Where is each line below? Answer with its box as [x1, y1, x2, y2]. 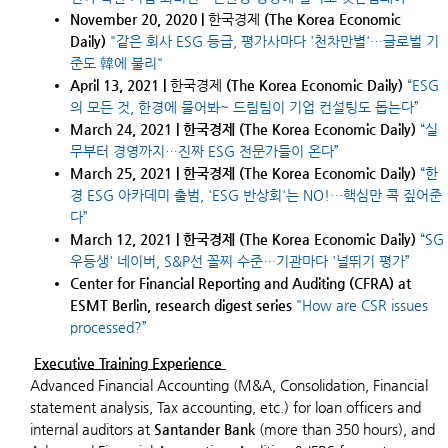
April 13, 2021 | [70, 77, 170, 93]
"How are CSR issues [296, 297, 428, 313]
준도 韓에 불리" [70, 55, 163, 71]
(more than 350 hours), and [259, 421, 435, 437]
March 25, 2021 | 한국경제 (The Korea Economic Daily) [70, 165, 420, 181]
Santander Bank [154, 421, 259, 437]
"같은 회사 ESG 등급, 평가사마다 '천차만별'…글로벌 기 [110, 33, 439, 49]
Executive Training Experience [34, 355, 226, 371]
